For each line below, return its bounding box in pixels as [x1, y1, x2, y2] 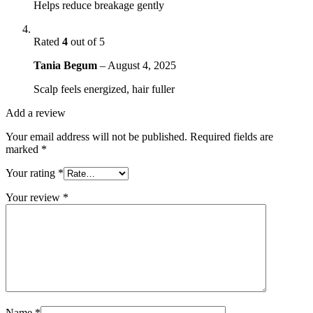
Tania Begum [34, 59, 100, 71]
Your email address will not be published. [6, 130, 187, 143]
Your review [6, 191, 63, 203]
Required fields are [190, 130, 273, 143]
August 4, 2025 [108, 59, 176, 71]
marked [6, 143, 41, 155]
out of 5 [68, 35, 105, 48]
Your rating [6, 166, 58, 179]
